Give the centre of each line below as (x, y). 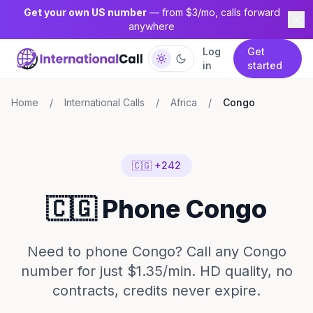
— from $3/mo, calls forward (213, 12)
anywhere (152, 26)
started (264, 65)
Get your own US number (85, 12)
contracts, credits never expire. (156, 291)
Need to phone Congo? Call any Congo (156, 252)
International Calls (104, 102)
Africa (184, 102)
